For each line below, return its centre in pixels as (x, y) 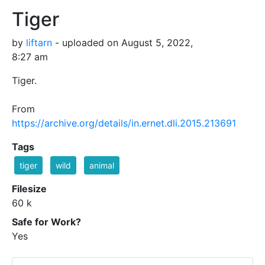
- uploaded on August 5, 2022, (122, 43)
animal (102, 166)
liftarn (39, 43)
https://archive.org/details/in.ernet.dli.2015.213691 (124, 123)
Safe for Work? (46, 222)
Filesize (29, 189)
